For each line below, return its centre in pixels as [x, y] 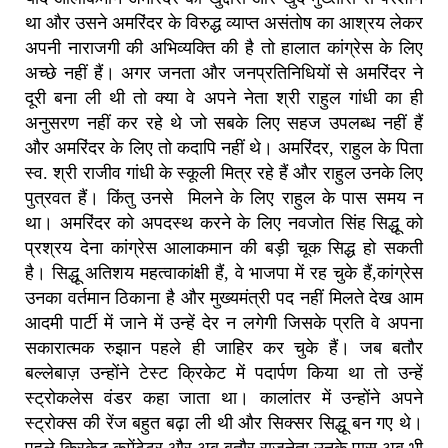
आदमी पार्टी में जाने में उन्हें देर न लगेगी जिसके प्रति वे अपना [224, 323]
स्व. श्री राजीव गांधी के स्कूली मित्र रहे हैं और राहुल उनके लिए [224, 173]
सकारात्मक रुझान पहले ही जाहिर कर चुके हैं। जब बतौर [224, 348]
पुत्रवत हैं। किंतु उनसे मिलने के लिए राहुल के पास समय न [224, 198]
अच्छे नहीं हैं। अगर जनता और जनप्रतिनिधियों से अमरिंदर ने [224, 73]
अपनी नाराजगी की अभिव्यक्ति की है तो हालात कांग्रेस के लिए [224, 48]
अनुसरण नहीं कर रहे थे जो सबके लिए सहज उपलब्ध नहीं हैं [224, 123]
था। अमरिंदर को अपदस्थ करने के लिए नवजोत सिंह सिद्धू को [224, 223]
